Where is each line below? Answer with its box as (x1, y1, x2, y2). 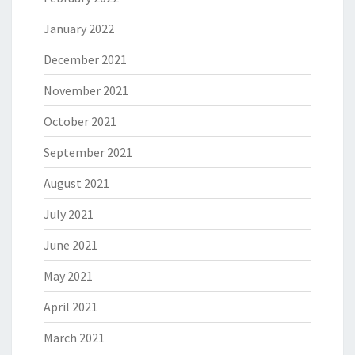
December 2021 (44, 52, 127, 68)
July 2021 (44, 206, 94, 223)
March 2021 (44, 330, 105, 346)
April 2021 (44, 299, 97, 315)
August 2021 (44, 175, 109, 192)
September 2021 (44, 144, 132, 161)
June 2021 (44, 237, 97, 254)
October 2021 (44, 113, 116, 130)
